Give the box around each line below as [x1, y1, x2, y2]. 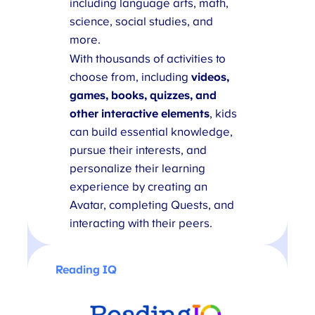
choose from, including [70, 70, 192, 84]
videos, [191, 70, 230, 84]
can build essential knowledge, [70, 125, 233, 139]
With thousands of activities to [70, 52, 226, 65]
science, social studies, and [70, 15, 214, 28]
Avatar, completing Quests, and [70, 198, 235, 212]
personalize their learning [70, 162, 206, 175]
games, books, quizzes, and [70, 89, 217, 102]
